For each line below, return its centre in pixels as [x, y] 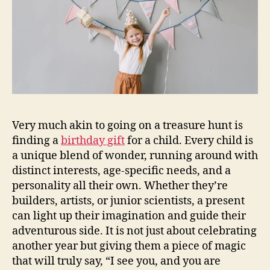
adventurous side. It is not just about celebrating [134, 231]
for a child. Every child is [189, 141]
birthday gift [93, 141]
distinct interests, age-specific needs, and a [121, 171]
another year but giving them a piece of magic [129, 246]
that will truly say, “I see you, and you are [116, 262]
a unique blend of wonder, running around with [135, 156]
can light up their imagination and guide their [129, 216]
